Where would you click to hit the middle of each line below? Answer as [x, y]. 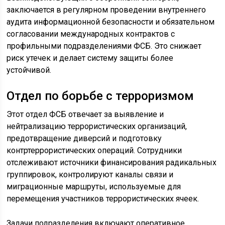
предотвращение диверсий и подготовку [84, 139]
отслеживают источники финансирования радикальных [112, 163]
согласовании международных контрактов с [91, 34]
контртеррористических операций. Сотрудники [94, 151]
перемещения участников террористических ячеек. [103, 199]
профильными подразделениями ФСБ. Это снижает [104, 46]
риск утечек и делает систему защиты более [90, 58]
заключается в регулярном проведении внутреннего [106, 10]
